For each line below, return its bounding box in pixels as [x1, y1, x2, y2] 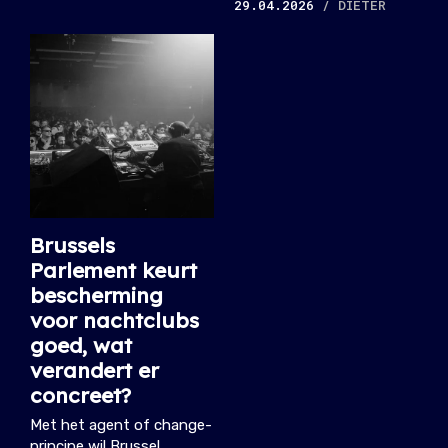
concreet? [30, 382, 131, 408]
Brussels [30, 232, 115, 258]
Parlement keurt [30, 257, 197, 283]
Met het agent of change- [30, 416, 212, 434]
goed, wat [30, 332, 132, 358]
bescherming [30, 282, 163, 308]
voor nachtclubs [30, 307, 199, 333]
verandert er [30, 357, 159, 383]
